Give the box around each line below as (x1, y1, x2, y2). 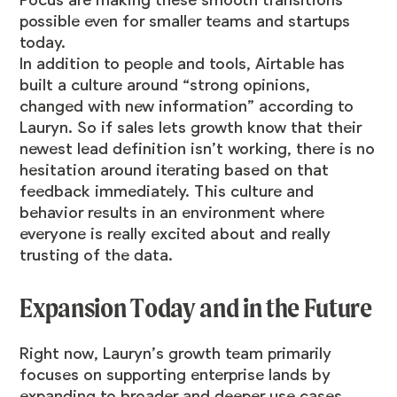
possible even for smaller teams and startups (19, 12, 351, 31)
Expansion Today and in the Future (19, 292, 377, 325)
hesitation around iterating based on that (19, 161, 330, 180)
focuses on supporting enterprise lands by (19, 366, 331, 385)
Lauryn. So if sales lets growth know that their (19, 119, 362, 137)
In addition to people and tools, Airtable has (19, 55, 346, 74)
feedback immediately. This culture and (19, 183, 315, 201)
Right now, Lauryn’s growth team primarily (19, 345, 332, 363)
